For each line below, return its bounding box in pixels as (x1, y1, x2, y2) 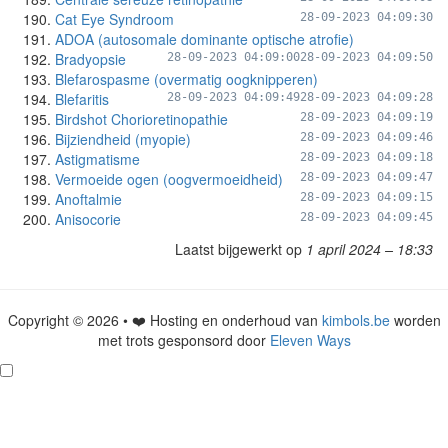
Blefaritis (55, 89, 109, 109)
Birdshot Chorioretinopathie (55, 109, 228, 129)
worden (389, 310, 441, 330)
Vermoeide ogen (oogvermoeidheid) (55, 169, 283, 189)
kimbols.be (321, 310, 390, 330)
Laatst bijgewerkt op (175, 239, 306, 259)
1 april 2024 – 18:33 (306, 239, 433, 259)
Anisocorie (55, 209, 121, 229)
